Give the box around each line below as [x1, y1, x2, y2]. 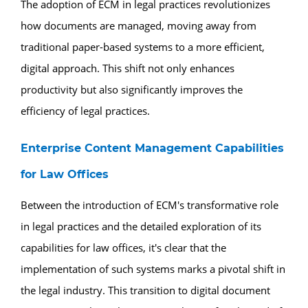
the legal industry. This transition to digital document [21, 283, 270, 297]
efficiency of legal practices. [21, 103, 150, 118]
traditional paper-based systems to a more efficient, [21, 39, 265, 54]
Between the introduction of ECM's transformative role [21, 197, 278, 212]
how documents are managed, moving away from [21, 18, 256, 32]
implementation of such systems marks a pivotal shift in [21, 261, 285, 276]
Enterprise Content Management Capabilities [21, 141, 284, 155]
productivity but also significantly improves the [21, 82, 243, 96]
